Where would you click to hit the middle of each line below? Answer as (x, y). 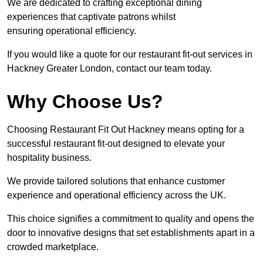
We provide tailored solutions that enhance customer (116, 181)
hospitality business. (49, 158)
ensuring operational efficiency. (72, 31)
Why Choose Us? (85, 102)
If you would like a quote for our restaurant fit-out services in (130, 55)
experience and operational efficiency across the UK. (117, 195)
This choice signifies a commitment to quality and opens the (131, 219)
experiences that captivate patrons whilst (91, 17)
